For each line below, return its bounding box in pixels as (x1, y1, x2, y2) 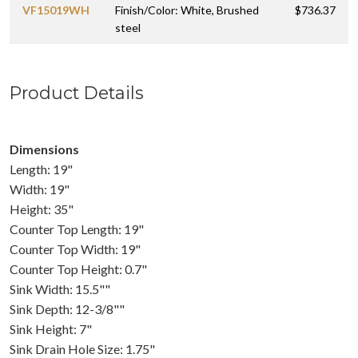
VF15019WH (22, 2, 89, 17)
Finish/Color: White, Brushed (115, 2, 259, 17)
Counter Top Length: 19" (10, 221, 144, 237)
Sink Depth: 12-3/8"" (10, 300, 125, 316)
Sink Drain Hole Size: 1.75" (10, 340, 155, 356)
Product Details (10, 82, 144, 103)
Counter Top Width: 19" (10, 241, 141, 257)
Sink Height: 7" (10, 320, 92, 336)
